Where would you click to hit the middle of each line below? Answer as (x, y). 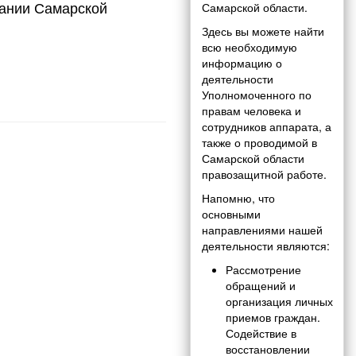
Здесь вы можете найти (263, 31)
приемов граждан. (273, 317)
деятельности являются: (266, 246)
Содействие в (261, 333)
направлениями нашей (262, 230)
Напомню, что (238, 198)
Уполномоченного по (257, 95)
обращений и (261, 286)
